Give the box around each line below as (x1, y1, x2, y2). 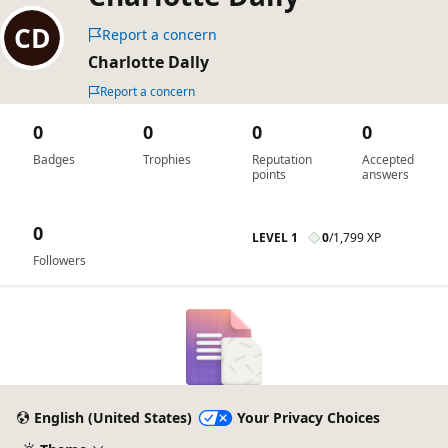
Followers (33, 252, 86, 269)
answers (361, 166, 409, 183)
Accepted (361, 151, 414, 168)
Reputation (252, 151, 312, 168)
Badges (33, 151, 75, 168)
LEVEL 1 (252, 229, 298, 246)
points (252, 166, 286, 183)
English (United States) (33, 408, 192, 428)
